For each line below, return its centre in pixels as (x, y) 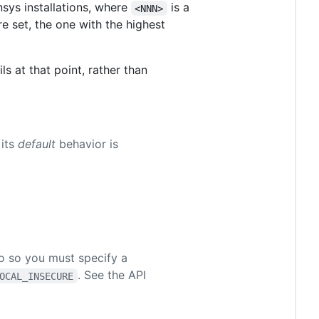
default (36, 144)
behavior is (88, 144)
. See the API (113, 275)
